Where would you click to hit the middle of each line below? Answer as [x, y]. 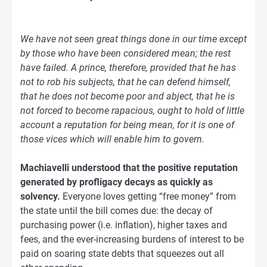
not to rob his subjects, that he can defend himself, [125, 82]
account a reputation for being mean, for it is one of [127, 125]
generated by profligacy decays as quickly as [117, 182]
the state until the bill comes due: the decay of [117, 211]
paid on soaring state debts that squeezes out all [122, 254]
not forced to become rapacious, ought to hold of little [132, 111]
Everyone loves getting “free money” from [148, 197]
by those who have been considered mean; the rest [125, 54]
